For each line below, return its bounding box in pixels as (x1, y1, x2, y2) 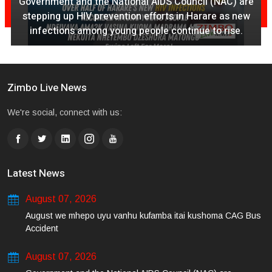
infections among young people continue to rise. (29, 23, 243, 38)
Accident (25, 223, 58, 233)
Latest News (7, 165, 65, 181)
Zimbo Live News (7, 80, 87, 95)
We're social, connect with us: (7, 107, 122, 117)
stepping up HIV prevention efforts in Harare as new (22, 8, 250, 24)
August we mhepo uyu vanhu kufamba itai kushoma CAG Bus (25, 210, 261, 220)
